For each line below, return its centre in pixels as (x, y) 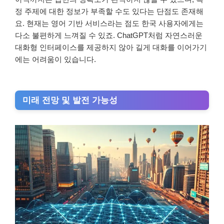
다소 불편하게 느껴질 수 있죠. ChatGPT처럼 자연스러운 (109, 35)
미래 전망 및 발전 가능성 (70, 100)
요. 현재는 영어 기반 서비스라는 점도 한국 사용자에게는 (109, 23)
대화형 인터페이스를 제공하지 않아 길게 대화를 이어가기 (111, 47)
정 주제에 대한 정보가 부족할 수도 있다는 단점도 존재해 (109, 11)
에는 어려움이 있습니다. (55, 59)
